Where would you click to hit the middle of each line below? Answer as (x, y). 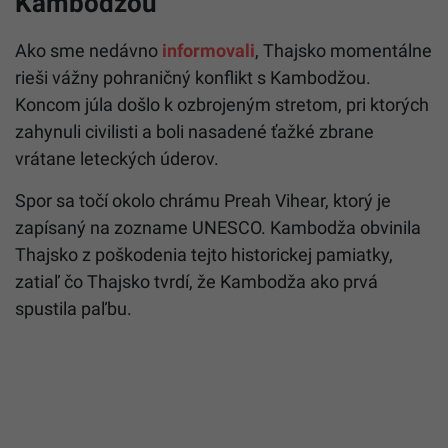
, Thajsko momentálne (343, 50)
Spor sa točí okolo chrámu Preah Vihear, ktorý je (203, 200)
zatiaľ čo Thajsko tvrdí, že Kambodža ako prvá (196, 281)
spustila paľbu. (73, 308)
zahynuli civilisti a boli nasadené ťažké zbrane (194, 131)
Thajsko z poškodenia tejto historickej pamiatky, (204, 254)
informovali (208, 50)
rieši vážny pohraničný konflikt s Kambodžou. (193, 77)
